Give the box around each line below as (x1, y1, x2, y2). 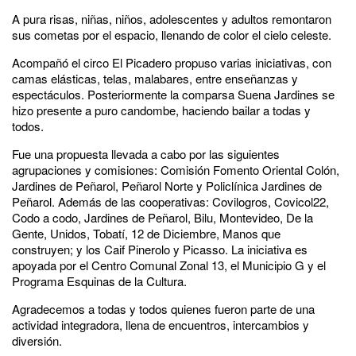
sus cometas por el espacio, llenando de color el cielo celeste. (12, 25, 331, 43)
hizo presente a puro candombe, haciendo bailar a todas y (12, 101, 311, 118)
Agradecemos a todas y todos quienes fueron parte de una (12, 300, 315, 317)
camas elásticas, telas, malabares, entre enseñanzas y (12, 69, 298, 87)
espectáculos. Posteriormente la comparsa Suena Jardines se (12, 85, 335, 103)
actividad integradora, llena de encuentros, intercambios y (12, 315, 309, 333)
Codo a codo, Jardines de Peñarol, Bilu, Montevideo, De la (12, 208, 313, 226)
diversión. (12, 331, 62, 349)
